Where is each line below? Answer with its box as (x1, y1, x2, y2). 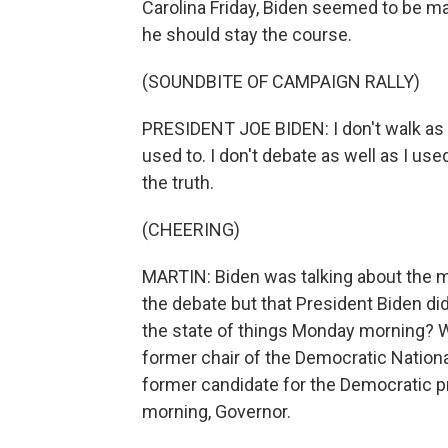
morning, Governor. (142, 401, 291, 422)
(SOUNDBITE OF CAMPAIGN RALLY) (142, 71, 420, 92)
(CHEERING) (142, 219, 240, 240)
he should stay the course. (142, 24, 352, 45)
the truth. (142, 172, 214, 193)
